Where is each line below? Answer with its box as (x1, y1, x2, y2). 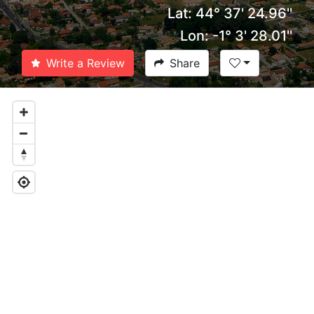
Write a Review (46, 56, 125, 70)
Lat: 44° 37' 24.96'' (168, 5, 292, 22)
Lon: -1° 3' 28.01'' (180, 27, 292, 44)
